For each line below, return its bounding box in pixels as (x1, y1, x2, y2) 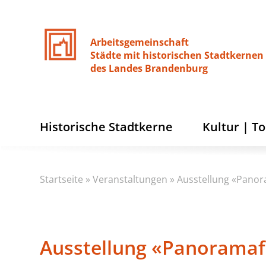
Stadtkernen (204, 49, 264, 62)
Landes (109, 62, 143, 75)
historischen (142, 49, 202, 62)
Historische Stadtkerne (40, 119, 173, 135)
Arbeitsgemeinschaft (90, 36, 189, 49)
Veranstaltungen (93, 173, 168, 186)
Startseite (40, 173, 84, 186)
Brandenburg (145, 62, 208, 75)
